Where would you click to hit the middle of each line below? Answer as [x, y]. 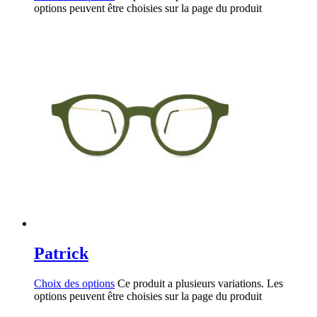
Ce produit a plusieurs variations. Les [200, 283]
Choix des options [74, 283]
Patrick [61, 253]
